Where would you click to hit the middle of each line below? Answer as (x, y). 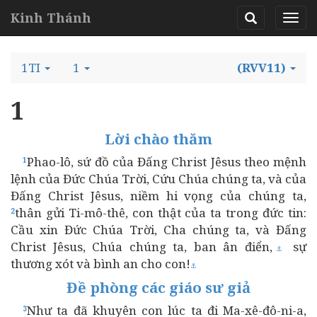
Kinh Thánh (51, 18)
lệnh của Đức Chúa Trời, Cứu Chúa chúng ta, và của (158, 179)
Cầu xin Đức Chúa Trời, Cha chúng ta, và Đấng (158, 230)
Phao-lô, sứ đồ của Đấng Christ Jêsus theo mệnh (167, 162)
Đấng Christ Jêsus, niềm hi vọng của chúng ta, (158, 196)
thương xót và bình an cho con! (100, 264)
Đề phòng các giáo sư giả (158, 287)
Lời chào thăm (158, 139)
